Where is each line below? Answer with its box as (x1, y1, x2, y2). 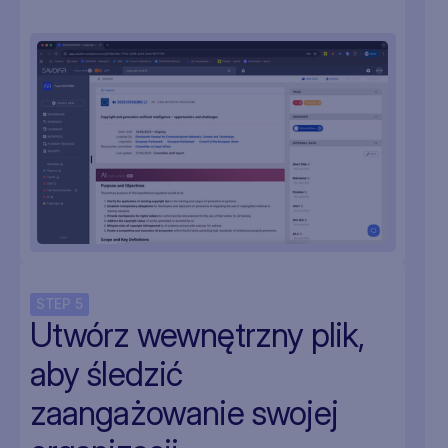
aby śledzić (29, 353, 183, 394)
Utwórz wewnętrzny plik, (29, 314, 365, 355)
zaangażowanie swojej (29, 392, 338, 433)
